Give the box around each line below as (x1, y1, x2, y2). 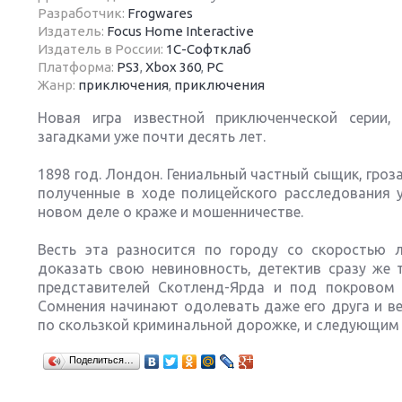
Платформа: (38, 59, 117, 74)
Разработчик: (38, 5, 127, 21)
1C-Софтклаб (166, 41, 251, 57)
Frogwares (127, 5, 193, 21)
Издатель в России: (38, 41, 166, 57)
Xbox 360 (145, 59, 201, 74)
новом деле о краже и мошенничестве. (38, 204, 303, 220)
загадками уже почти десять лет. (38, 128, 266, 144)
